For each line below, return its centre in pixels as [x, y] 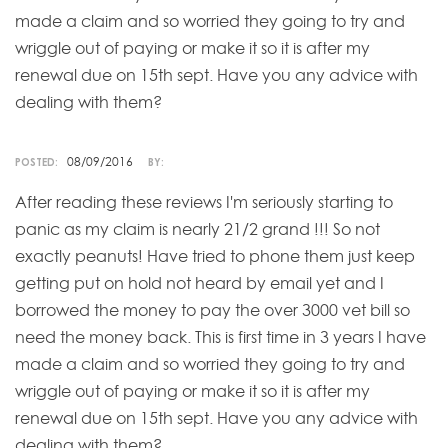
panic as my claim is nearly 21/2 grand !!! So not [197, 229]
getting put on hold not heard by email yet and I [199, 283]
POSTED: [38, 161]
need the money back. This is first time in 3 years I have [220, 337]
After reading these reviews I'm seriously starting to [204, 202]
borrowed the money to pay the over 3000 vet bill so [212, 310]
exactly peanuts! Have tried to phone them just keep [215, 256]
